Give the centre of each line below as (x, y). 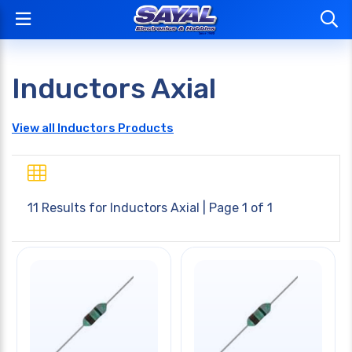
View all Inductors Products (93, 128)
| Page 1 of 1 (236, 208)
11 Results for (69, 208)
